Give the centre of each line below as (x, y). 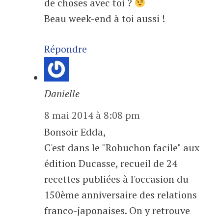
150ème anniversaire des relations (121, 195)
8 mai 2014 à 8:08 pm (92, 115)
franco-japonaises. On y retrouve (117, 210)
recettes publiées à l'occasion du (116, 179)
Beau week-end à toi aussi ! (105, 18)
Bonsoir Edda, (75, 132)
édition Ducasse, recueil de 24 (111, 163)
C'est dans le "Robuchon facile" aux (122, 148)
